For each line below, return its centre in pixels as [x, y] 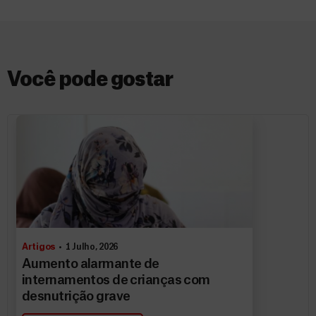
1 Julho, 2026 [92, 247]
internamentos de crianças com [116, 280]
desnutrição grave [76, 296]
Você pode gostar [90, 80]
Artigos [38, 247]
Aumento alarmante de [91, 264]
